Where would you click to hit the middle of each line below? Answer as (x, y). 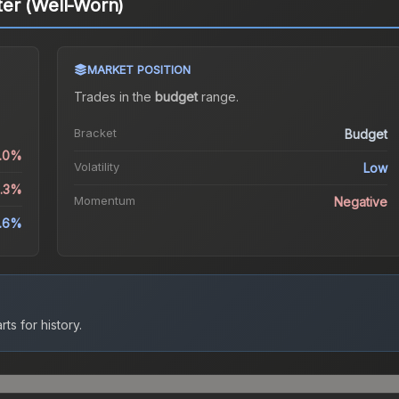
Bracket (95, 133)
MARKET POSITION (138, 70)
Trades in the (114, 97)
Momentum (104, 201)
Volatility (96, 167)
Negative (361, 202)
